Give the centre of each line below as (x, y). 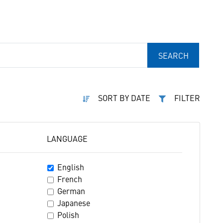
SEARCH (173, 55)
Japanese (73, 203)
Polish (68, 215)
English (70, 167)
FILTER (187, 98)
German (71, 191)
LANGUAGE (67, 138)
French (69, 179)
